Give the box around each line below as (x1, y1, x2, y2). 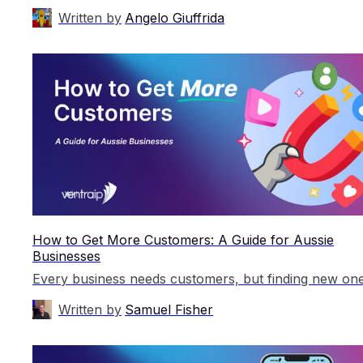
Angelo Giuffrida (125, 9, 224, 26)
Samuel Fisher (125, 301, 213, 318)
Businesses (32, 247, 100, 264)
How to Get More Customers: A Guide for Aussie (32, 231, 334, 248)
